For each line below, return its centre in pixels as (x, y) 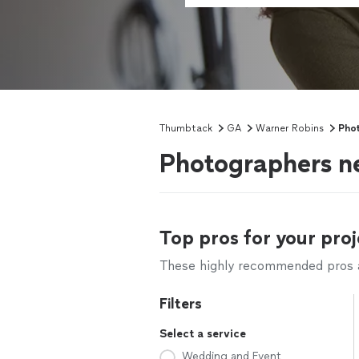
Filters (181, 304)
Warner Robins (290, 128)
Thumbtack (186, 128)
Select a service (203, 334)
